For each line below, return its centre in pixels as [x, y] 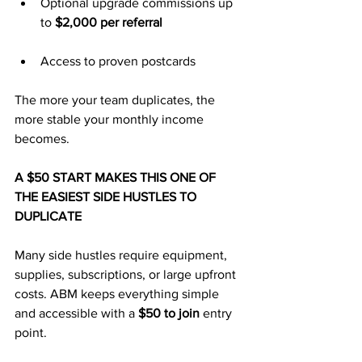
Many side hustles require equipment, [122, 255]
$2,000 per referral [109, 22]
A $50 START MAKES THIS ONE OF [117, 177]
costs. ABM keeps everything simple [118, 294]
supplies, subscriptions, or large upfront [127, 274]
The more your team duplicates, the [116, 100]
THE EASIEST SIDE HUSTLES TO [107, 197]
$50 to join [169, 313]
